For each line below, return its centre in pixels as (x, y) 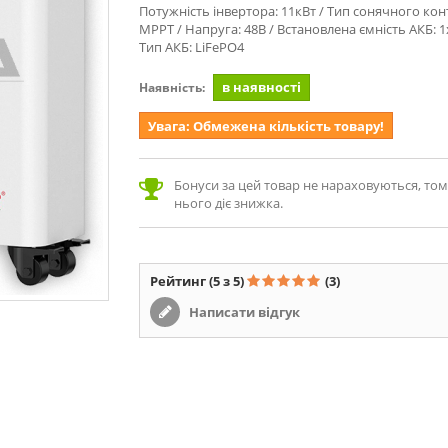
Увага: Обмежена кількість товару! (266, 126)
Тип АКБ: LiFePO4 (191, 47)
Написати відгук (243, 312)
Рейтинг (179, 281)
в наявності (261, 87)
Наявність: (172, 87)
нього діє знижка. (228, 203)
